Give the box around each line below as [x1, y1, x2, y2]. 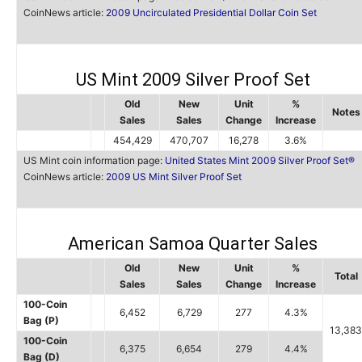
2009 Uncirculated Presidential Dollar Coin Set [106, 6, 317, 19]
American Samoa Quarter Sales [68, 234, 318, 254]
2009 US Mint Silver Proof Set [106, 170, 242, 183]
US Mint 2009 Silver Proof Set [75, 69, 310, 90]
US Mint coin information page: [23, 154, 165, 166]
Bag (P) [23, 314, 59, 326]
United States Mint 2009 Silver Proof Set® [165, 154, 355, 166]
